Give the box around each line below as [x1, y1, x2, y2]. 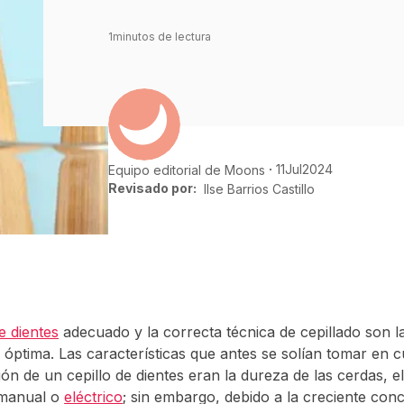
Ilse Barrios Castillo [204, 180, 315, 197]
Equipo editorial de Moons [108, 161, 265, 178]
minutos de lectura [113, 30, 211, 44]
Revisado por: [108, 180, 197, 197]
